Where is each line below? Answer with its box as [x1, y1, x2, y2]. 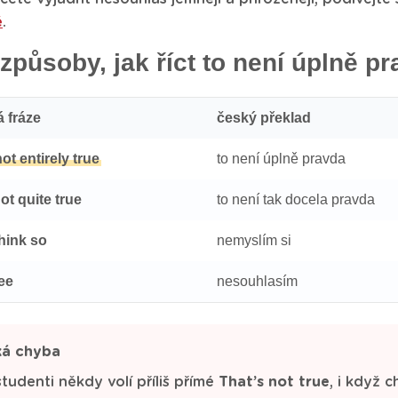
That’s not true [219, 375, 330, 389]
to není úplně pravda [217, 151, 346, 166]
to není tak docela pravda [217, 192, 375, 207]
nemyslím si [217, 233, 291, 248]
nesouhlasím [217, 274, 298, 289]
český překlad [217, 110, 311, 125]
